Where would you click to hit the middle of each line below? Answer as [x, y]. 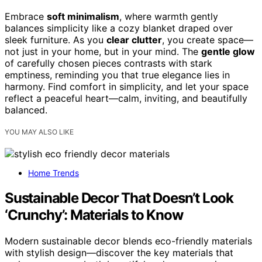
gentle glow [228, 52]
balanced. [26, 110]
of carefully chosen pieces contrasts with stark [108, 63]
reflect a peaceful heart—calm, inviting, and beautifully [126, 99]
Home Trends [54, 173]
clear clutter [134, 40]
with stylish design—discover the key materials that [119, 253]
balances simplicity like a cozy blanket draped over [119, 28]
